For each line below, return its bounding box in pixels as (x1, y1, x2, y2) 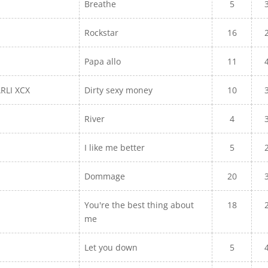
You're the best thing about (84, 199, 194, 211)
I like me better (84, 142, 145, 153)
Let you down (84, 242, 141, 253)
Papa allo (84, 56, 124, 67)
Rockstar (84, 27, 119, 38)
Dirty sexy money (84, 84, 156, 96)
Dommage (84, 170, 128, 182)
